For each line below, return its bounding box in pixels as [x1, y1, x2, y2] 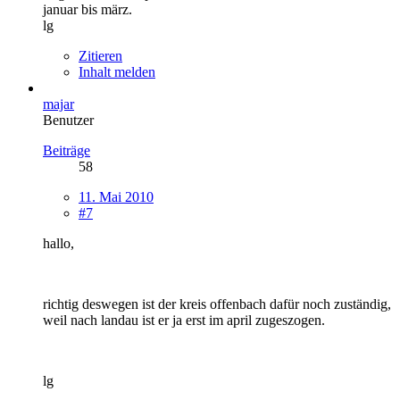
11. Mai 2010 [79, 188, 154, 204]
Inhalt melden [79, 63, 155, 79]
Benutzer [43, 112, 94, 128]
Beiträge [43, 142, 90, 158]
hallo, [43, 235, 74, 251]
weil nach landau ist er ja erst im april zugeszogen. [43, 312, 325, 328]
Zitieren [79, 47, 122, 63]
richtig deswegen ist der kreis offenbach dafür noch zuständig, [43, 296, 391, 312]
